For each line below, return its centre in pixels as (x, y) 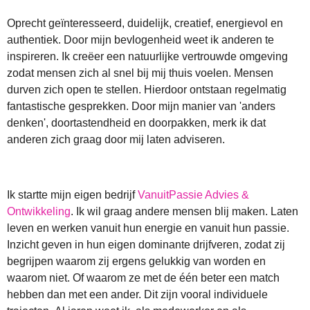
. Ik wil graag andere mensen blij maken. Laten (184, 211)
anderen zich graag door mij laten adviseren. (117, 139)
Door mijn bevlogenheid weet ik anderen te (169, 39)
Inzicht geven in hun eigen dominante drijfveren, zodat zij (146, 244)
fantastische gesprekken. (69, 106)
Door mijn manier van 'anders (203, 106)
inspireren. (34, 56)
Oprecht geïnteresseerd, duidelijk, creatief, (111, 23)
